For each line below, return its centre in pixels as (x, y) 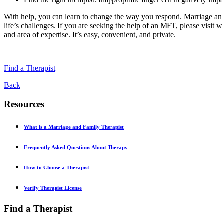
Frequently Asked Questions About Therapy (76, 147)
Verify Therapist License (53, 188)
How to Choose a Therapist (56, 168)
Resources (24, 104)
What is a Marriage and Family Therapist (74, 127)
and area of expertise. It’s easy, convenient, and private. (90, 34)
